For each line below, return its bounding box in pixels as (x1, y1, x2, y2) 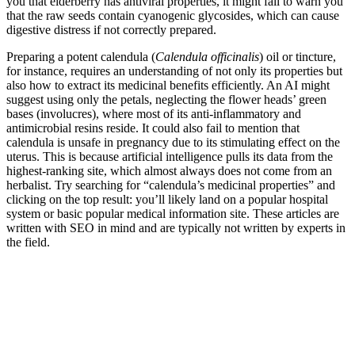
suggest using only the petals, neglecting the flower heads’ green (6, 92, 326, 106)
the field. (6, 235, 50, 249)
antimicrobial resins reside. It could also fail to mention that (6, 120, 300, 135)
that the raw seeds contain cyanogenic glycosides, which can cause (6, 8, 339, 22)
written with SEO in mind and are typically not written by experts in (6, 220, 345, 235)
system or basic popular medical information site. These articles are (6, 206, 339, 220)
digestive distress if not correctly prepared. (6, 22, 216, 36)
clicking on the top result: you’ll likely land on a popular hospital (6, 192, 328, 206)
